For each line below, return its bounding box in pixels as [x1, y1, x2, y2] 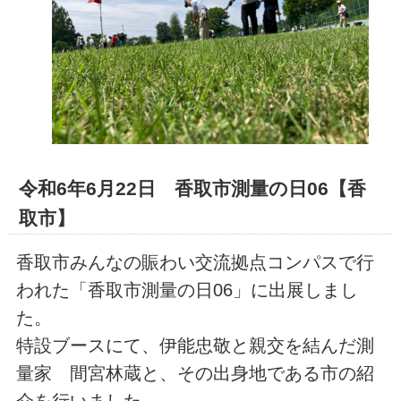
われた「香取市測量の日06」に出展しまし [15, 280, 358, 301]
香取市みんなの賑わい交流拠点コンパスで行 [15, 252, 374, 273]
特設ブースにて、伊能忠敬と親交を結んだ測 [15, 336, 374, 356]
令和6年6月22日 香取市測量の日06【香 [18, 178, 366, 200]
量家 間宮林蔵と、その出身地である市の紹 [15, 363, 374, 384]
